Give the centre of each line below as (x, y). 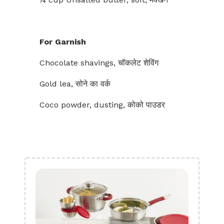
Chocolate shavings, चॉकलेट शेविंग (99, 63)
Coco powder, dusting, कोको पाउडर (102, 105)
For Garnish (63, 42)
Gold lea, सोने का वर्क (75, 84)
